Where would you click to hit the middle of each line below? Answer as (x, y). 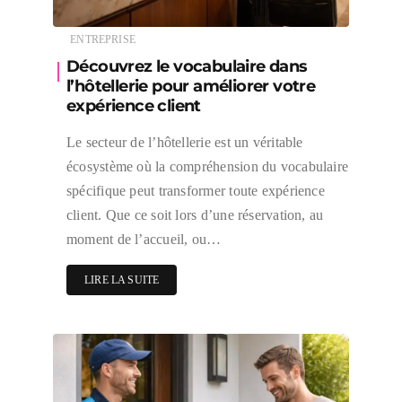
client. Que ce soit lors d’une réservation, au (195, 214)
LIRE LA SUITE (122, 280)
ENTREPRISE (103, 39)
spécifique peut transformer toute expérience (196, 190)
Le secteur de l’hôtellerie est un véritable (185, 142)
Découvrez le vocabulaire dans (187, 66)
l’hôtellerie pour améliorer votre (191, 86)
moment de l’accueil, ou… (144, 239)
